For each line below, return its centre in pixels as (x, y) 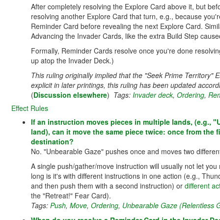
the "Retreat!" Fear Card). (71, 195)
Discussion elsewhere (70, 95)
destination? (52, 141)
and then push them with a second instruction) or (108, 186)
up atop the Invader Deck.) (72, 60)
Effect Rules (30, 108)
